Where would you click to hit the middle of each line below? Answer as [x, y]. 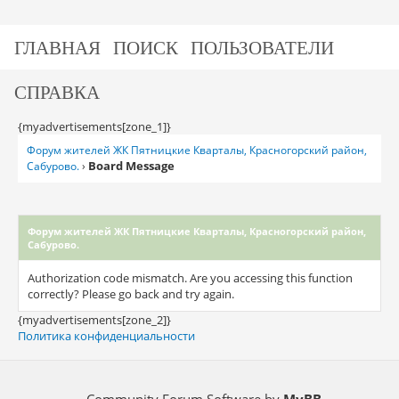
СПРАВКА [57, 91]
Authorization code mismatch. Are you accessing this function [190, 278]
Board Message [131, 166]
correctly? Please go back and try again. [130, 294]
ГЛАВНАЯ [58, 47]
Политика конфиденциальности [106, 336]
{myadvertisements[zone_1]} [94, 126]
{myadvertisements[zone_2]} [94, 320]
